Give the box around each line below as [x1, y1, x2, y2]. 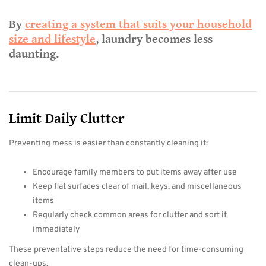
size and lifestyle [9, 33, 96, 46]
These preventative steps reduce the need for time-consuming [9, 245, 243, 255]
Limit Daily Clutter [9, 110, 125, 127]
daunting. [9, 47, 59, 61]
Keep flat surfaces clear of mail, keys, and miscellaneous [33, 182, 242, 192]
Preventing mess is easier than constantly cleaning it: [9, 138, 208, 148]
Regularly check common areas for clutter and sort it [33, 210, 227, 220]
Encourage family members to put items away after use [33, 167, 237, 178]
